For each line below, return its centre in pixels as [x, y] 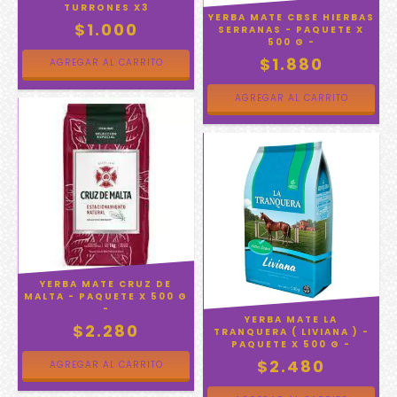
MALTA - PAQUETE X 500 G [106, 296]
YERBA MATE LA [291, 319]
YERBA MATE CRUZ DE [106, 284]
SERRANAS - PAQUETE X [291, 30]
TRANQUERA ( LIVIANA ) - [291, 332]
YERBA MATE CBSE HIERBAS [291, 17]
